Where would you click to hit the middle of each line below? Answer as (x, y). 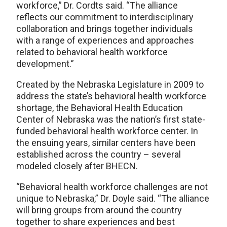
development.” (46, 63)
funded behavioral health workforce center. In (107, 131)
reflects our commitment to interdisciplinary (105, 17)
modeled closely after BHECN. (77, 166)
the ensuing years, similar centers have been (106, 142)
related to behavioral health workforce (92, 52)
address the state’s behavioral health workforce (111, 96)
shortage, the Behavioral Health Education (100, 107)
